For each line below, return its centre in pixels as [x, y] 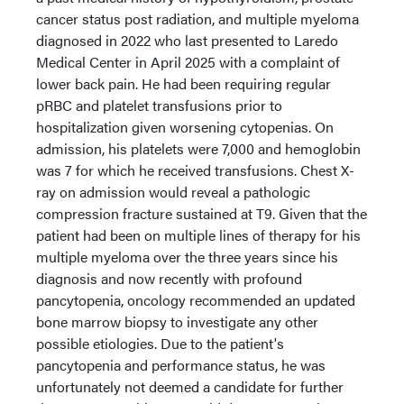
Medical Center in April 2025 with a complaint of [188, 62]
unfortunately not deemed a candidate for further [190, 386]
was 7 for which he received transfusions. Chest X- [195, 170]
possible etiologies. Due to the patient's [160, 343]
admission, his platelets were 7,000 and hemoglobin [198, 148]
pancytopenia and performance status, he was [181, 365]
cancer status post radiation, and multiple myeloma [197, 18]
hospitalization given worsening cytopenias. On [185, 127]
